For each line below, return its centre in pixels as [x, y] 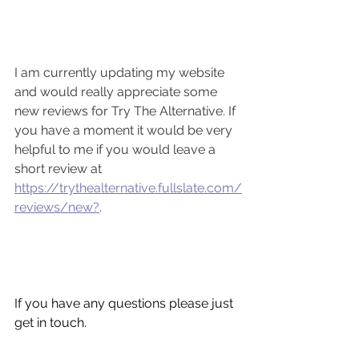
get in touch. [54, 322]
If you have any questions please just [125, 303]
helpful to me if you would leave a [117, 149]
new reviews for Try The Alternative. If [127, 111]
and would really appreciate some [117, 91]
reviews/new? [57, 207]
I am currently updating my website [121, 72]
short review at [60, 168]
